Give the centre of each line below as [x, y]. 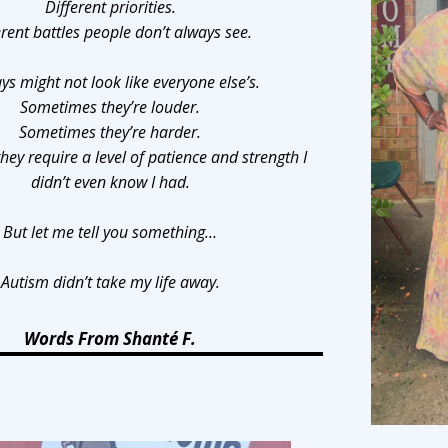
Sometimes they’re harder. [110, 131]
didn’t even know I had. [110, 181]
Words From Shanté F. [110, 338]
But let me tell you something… [110, 231]
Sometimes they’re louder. [110, 106]
